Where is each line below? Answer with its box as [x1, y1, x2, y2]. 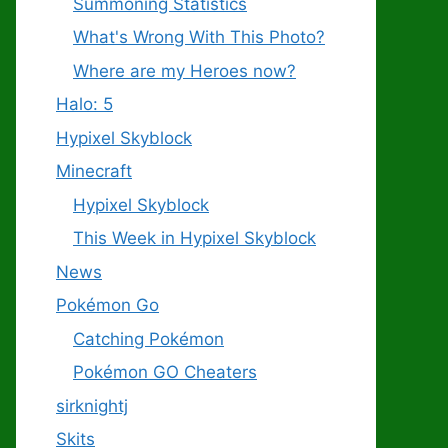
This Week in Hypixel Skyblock [73, 228, 316, 248]
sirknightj [56, 395, 128, 416]
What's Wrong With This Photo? [73, 27, 325, 47]
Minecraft [56, 161, 132, 181]
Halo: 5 [56, 94, 113, 114]
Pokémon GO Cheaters [73, 362, 257, 382]
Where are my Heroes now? [73, 60, 296, 81]
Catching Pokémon [73, 328, 224, 349]
